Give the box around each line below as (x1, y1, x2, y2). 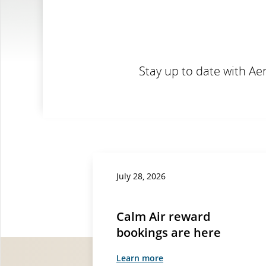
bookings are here (116, 224, 221, 240)
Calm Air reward (116, 208, 210, 224)
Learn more (116, 252, 163, 264)
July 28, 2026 (116, 170, 166, 182)
